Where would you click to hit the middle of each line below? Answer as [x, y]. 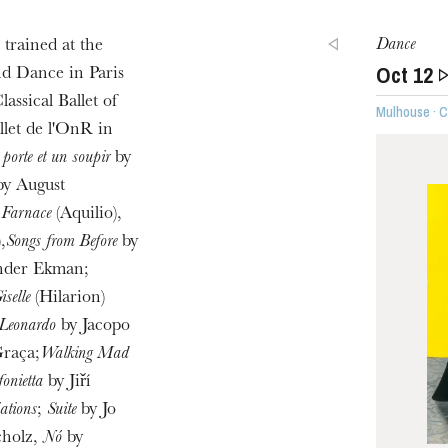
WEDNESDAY [280, 373]
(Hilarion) [67, 299]
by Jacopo [92, 327]
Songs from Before [61, 243]
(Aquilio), [86, 215]
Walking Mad [84, 355]
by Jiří [66, 383]
